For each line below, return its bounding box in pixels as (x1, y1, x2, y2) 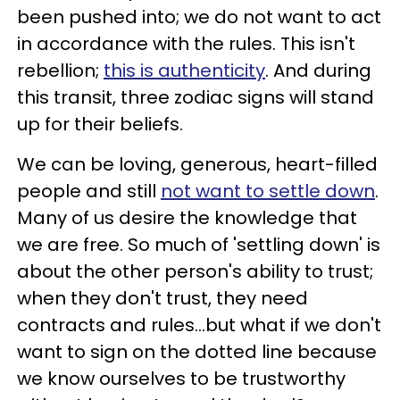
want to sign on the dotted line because (17, 338, 377, 364)
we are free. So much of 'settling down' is (17, 231, 380, 257)
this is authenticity (104, 57, 265, 83)
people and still (17, 178, 161, 204)
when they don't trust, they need (17, 285, 308, 311)
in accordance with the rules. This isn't (17, 30, 355, 56)
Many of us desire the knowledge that (17, 204, 357, 230)
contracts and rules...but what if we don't (17, 312, 381, 337)
